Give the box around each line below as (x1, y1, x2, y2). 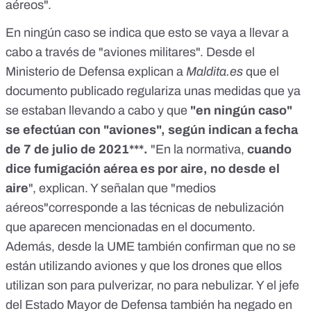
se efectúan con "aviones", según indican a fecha (6, 123, 298, 137)
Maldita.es (186, 65, 243, 79)
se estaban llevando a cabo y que (6, 103, 190, 118)
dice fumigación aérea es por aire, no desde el (6, 162, 280, 176)
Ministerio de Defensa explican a (6, 65, 186, 79)
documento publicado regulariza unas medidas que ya (6, 84, 301, 99)
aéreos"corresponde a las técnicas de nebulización (6, 201, 284, 215)
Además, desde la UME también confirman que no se (6, 239, 296, 254)
